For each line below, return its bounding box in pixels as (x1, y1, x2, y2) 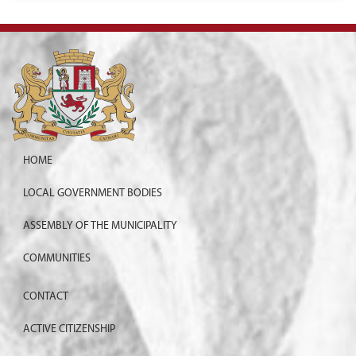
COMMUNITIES (23, 253, 91, 265)
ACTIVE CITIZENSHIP (23, 323, 115, 336)
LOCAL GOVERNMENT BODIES (23, 188, 162, 200)
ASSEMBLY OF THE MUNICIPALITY (23, 220, 177, 233)
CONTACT (23, 291, 68, 304)
